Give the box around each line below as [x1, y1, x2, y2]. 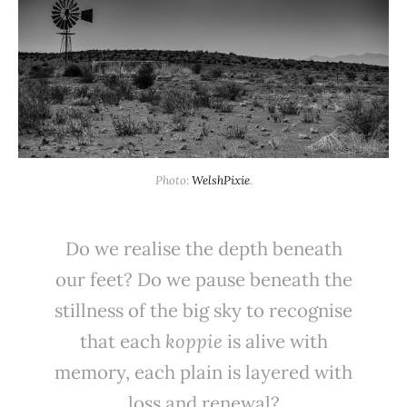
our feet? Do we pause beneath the [55, 266, 352, 292]
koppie [164, 328, 227, 353]
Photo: [154, 172, 192, 188]
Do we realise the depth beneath [65, 235, 342, 261]
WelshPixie [191, 172, 250, 188]
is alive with [226, 328, 328, 353]
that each [79, 328, 165, 353]
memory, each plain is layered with [55, 359, 352, 384]
